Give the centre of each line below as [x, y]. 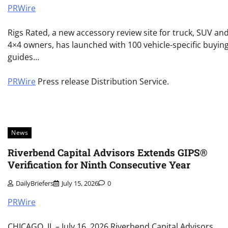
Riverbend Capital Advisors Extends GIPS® [108, 152]
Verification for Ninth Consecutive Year [99, 164]
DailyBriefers [35, 183]
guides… [23, 57]
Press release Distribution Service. [102, 81]
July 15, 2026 [80, 183]
